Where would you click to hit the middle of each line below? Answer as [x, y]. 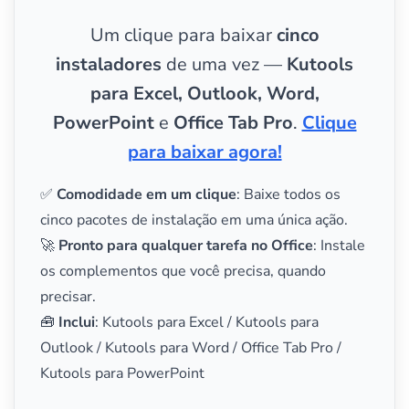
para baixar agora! [204, 152]
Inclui [77, 322]
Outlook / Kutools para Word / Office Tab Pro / [191, 347]
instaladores [109, 64]
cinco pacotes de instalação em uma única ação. [194, 220]
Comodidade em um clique [147, 194]
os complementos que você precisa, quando [183, 271]
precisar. [68, 296]
